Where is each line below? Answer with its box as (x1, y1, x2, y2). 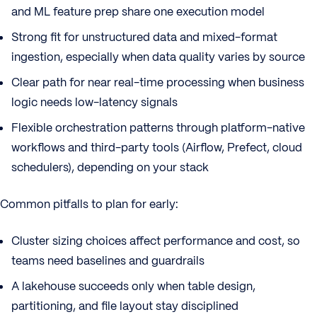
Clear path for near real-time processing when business (11, 75, 304, 90)
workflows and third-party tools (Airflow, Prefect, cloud (11, 140, 302, 155)
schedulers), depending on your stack (11, 160, 209, 175)
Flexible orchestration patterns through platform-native (11, 120, 305, 135)
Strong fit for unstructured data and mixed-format (11, 30, 277, 45)
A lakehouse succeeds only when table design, (11, 279, 255, 294)
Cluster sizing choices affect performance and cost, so (11, 234, 300, 248)
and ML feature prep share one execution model (11, 4, 265, 19)
